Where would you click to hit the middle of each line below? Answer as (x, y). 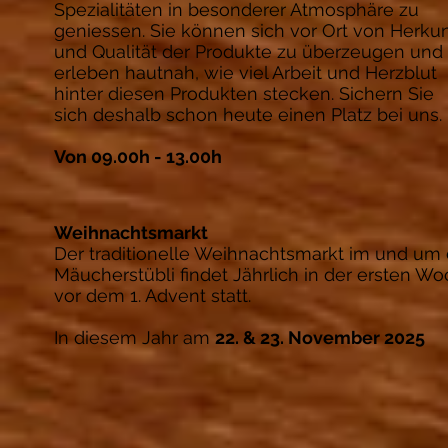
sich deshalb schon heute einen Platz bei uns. (248, 114)
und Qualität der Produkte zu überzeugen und (248, 51)
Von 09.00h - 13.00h (138, 156)
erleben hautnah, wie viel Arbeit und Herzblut (245, 72)
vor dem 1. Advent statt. (152, 295)
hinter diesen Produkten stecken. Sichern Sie (244, 93)
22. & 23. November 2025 (320, 337)
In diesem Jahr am (134, 337)
